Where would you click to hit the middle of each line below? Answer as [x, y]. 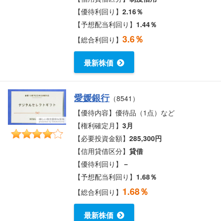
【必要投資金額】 [102, 138]
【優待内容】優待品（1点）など [125, 112]
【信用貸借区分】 [102, 151]
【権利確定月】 [98, 125]
